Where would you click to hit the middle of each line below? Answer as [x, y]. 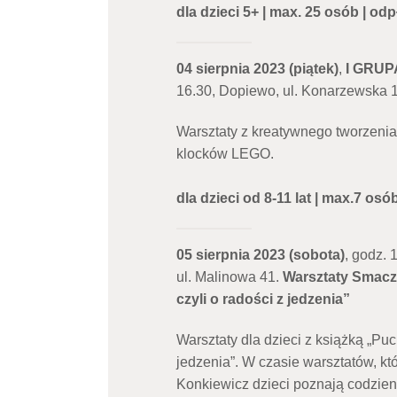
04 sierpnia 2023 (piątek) [257, 69]
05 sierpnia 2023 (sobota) [260, 254]
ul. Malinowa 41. [229, 276]
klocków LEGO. [225, 154]
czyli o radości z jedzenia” [263, 299]
